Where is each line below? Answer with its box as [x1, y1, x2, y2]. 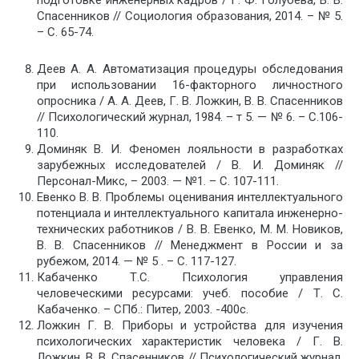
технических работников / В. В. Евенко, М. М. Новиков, [36, 221, 343, 236]
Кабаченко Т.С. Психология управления [36, 269, 343, 284]
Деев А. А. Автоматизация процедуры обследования [36, 61, 343, 76]
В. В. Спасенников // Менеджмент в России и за [36, 237, 343, 252]
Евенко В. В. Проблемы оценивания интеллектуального [36, 189, 343, 204]
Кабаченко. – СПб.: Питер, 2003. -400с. [36, 301, 248, 317]
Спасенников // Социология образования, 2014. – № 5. [36, 9, 343, 24]
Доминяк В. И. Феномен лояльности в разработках [36, 141, 343, 156]
